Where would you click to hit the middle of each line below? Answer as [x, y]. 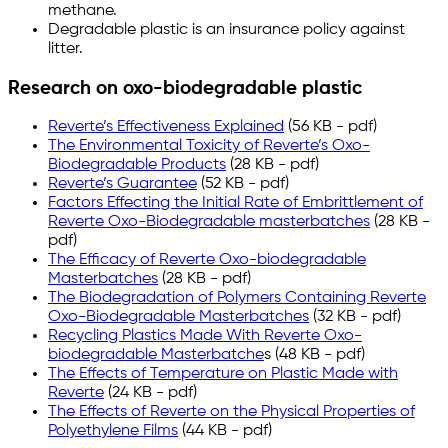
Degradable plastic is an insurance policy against [226, 29]
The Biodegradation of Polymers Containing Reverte [237, 298]
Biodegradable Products [137, 165]
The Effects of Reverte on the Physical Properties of [231, 412]
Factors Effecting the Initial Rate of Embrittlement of [235, 203]
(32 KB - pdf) [355, 317]
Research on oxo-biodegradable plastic [185, 88]
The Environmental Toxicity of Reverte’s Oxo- [209, 146]
